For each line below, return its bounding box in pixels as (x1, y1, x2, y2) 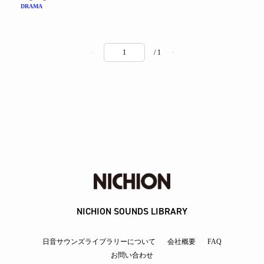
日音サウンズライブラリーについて (42, 237, 156, 246)
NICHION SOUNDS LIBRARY (77, 205, 187, 217)
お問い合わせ (111, 251, 153, 259)
